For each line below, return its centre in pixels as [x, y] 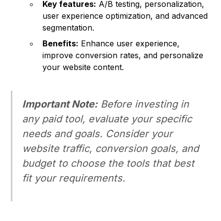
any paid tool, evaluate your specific [107, 119]
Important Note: [60, 104]
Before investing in [144, 104]
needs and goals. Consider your [98, 134]
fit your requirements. [74, 178]
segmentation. [69, 28]
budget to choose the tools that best [109, 164]
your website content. [83, 67]
